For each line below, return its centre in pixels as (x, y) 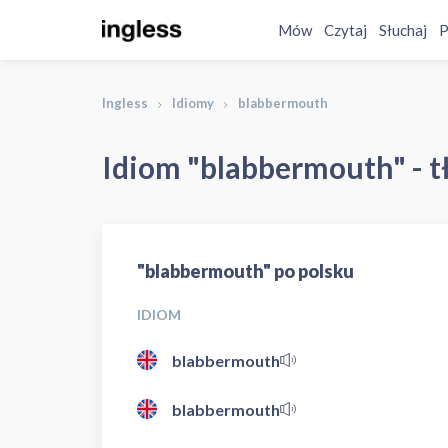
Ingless (125, 103)
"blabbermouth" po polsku (245, 271)
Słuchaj (403, 30)
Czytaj (346, 30)
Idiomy (193, 103)
